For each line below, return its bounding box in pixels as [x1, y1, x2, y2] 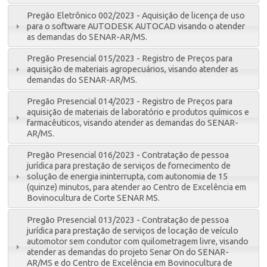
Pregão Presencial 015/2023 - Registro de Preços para [27, 53, 233, 63]
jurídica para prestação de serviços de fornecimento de [27, 161, 231, 171]
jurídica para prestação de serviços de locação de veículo [27, 225, 239, 235]
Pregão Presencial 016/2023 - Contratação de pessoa [27, 150, 229, 160]
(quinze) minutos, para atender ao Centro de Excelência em [27, 182, 247, 193]
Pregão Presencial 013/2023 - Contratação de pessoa [27, 215, 229, 225]
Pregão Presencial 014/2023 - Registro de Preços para [27, 97, 233, 107]
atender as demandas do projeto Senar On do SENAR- [27, 247, 229, 257]
